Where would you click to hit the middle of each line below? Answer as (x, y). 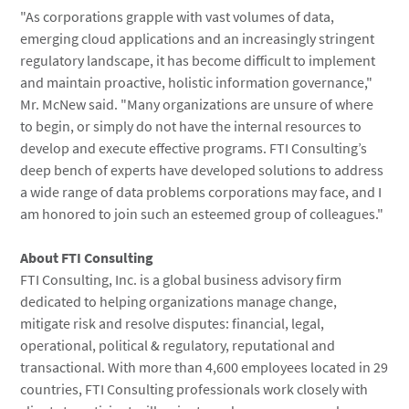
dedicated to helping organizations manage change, (179, 301)
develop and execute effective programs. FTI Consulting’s (194, 148)
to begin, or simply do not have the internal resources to (191, 126)
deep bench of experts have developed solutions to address (202, 170)
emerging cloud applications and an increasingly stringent (198, 38)
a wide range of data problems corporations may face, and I (201, 192)
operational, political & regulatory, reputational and (178, 345)
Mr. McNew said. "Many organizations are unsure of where (197, 104)
